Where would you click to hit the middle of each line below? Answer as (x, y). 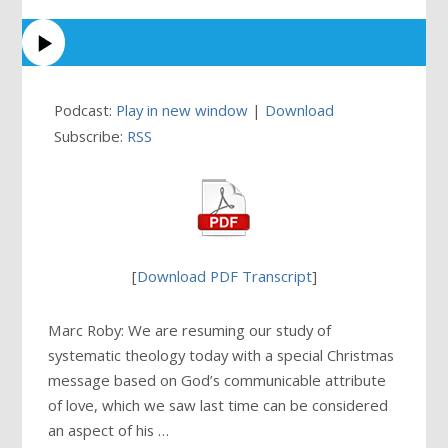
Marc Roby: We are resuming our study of (190, 330)
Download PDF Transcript (224, 276)
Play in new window (182, 109)
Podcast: (85, 109)
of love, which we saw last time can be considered (218, 405)
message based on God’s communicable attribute (217, 380)
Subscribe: (91, 135)
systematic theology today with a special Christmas (221, 355)
